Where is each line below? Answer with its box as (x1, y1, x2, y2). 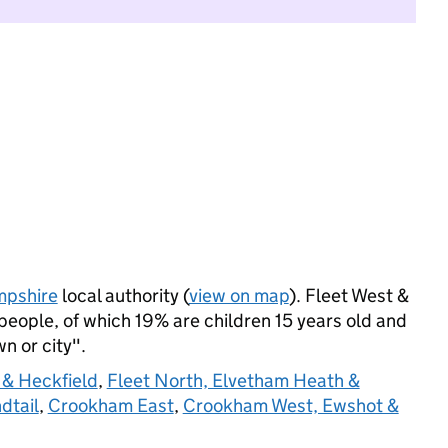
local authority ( (57, 284, 189, 307)
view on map (188, 284, 289, 307)
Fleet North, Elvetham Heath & (106, 369, 360, 392)
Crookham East (47, 394, 174, 417)
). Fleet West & (288, 284, 409, 307)
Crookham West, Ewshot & (182, 394, 399, 417)
